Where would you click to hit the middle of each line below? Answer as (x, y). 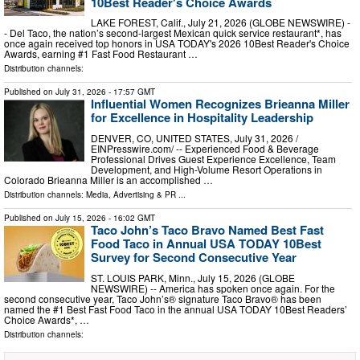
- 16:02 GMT (131, 218)
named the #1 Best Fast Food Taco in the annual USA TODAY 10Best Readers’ (176, 309)
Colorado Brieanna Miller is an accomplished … (108, 180)
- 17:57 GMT (131, 92)
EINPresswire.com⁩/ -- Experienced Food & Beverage (205, 149)
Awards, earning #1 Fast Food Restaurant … (101, 54)
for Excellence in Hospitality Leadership (202, 118)
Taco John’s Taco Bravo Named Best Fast (207, 230)
